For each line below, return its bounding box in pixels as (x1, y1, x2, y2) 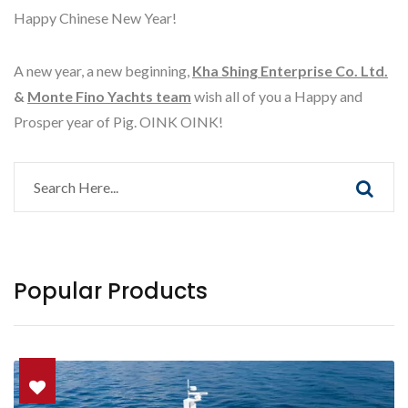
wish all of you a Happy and (191, 87, 362, 106)
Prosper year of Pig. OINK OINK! (14, 113, 223, 131)
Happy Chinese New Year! (14, 9, 177, 27)
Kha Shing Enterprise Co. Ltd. (192, 62, 388, 80)
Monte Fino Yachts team (27, 87, 191, 106)
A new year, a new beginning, (14, 62, 192, 80)
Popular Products (14, 276, 208, 307)
